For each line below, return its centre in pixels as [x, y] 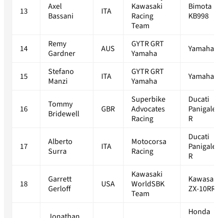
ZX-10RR [202, 189]
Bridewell [64, 114]
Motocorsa [149, 142]
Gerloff [59, 189]
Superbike [148, 100]
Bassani [61, 16]
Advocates [148, 109]
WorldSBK [148, 184]
